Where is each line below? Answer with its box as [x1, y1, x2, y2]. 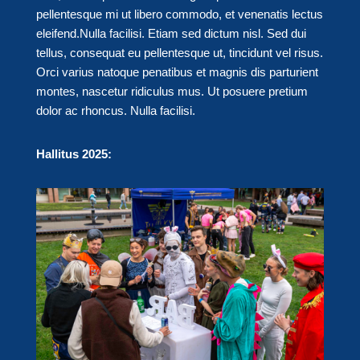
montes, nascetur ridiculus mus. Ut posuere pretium [35, 84, 308, 99]
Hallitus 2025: [35, 147, 112, 162]
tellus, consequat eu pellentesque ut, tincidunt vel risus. [35, 46, 323, 60]
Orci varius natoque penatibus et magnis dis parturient [35, 65, 318, 80]
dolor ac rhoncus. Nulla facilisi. [35, 104, 195, 118]
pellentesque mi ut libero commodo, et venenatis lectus [35, 7, 323, 22]
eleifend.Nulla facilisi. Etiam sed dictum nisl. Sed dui [35, 27, 306, 41]
